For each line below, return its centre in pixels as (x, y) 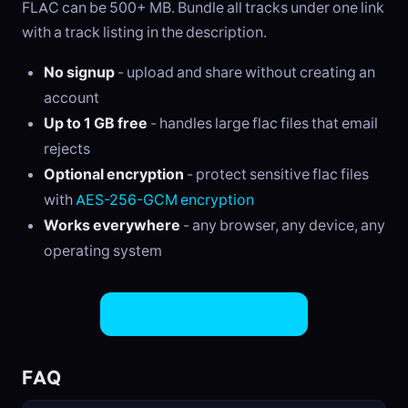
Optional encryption (114, 174)
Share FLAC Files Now (204, 314)
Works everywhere (112, 225)
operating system (103, 251)
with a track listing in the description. (144, 32)
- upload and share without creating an (245, 72)
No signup (79, 72)
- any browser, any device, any (283, 225)
